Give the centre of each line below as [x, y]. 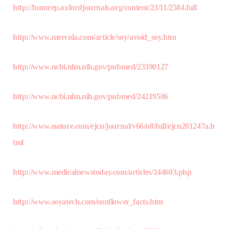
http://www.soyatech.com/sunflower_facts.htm [88, 202]
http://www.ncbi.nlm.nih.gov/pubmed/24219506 [90, 97]
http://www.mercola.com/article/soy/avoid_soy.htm [95, 37]
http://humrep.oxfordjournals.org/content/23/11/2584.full [105, 8]
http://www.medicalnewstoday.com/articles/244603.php [102, 172]
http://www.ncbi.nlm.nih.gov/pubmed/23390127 [90, 67]
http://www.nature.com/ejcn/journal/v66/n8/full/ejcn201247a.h [114, 126]
